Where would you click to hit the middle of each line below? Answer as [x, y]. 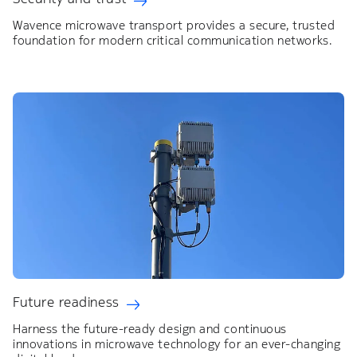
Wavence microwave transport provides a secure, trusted [174, 25]
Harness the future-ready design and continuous [150, 328]
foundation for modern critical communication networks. [173, 41]
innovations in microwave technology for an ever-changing [177, 343]
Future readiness [66, 302]
